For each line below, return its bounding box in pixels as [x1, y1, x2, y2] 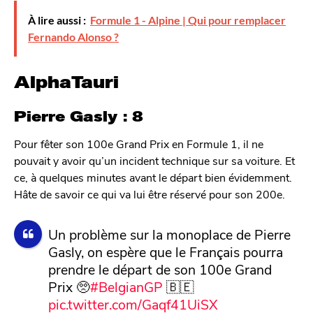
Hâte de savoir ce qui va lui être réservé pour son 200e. [14, 187, 285, 202]
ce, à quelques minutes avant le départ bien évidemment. [14, 170, 292, 185]
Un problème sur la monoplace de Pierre [48, 224, 291, 243]
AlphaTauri [14, 71, 119, 94]
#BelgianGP [89, 277, 163, 296]
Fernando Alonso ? [28, 30, 119, 44]
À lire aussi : [28, 13, 86, 27]
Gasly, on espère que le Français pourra [48, 242, 283, 261]
